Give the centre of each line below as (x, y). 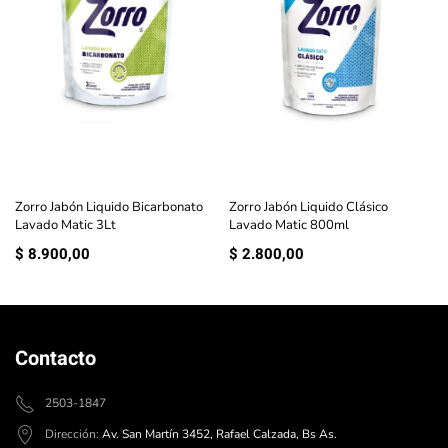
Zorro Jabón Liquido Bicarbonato (109, 207)
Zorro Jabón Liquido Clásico (308, 207)
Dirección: (73, 434)
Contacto (55, 359)
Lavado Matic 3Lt (65, 225)
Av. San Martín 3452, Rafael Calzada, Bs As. (219, 434)
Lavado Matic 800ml (289, 225)
